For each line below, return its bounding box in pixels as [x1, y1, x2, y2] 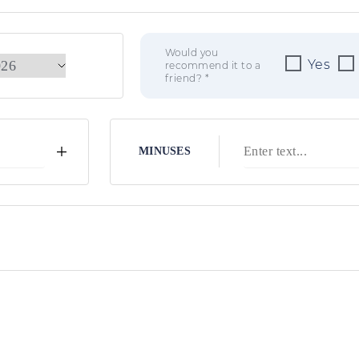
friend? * [164, 72, 209, 85]
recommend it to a [164, 59, 260, 72]
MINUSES [139, 145, 191, 158]
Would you [164, 46, 218, 59]
